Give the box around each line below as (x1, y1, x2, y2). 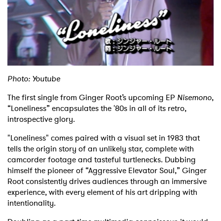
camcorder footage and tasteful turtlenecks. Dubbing (7, 154, 196, 166)
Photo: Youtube (7, 73, 60, 85)
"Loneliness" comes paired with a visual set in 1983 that (7, 132, 200, 144)
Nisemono (177, 92, 212, 104)
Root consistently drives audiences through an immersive (7, 176, 207, 187)
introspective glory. (7, 113, 77, 125)
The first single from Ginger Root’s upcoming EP (7, 92, 177, 104)
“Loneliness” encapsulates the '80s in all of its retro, (7, 103, 186, 114)
